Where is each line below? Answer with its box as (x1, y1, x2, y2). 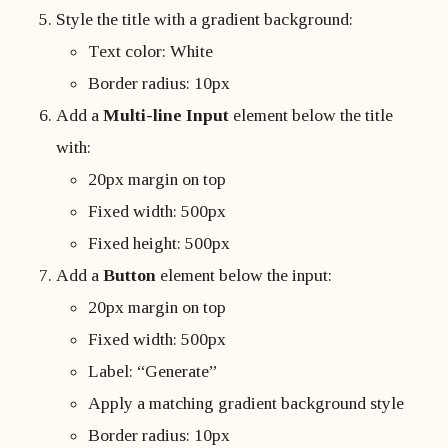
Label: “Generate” (88, 361, 217, 381)
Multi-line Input (103, 105, 229, 125)
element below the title (229, 105, 393, 125)
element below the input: (156, 265, 332, 285)
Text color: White (88, 41, 213, 61)
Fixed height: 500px (88, 233, 230, 253)
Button (103, 265, 156, 285)
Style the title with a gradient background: (56, 9, 353, 29)
